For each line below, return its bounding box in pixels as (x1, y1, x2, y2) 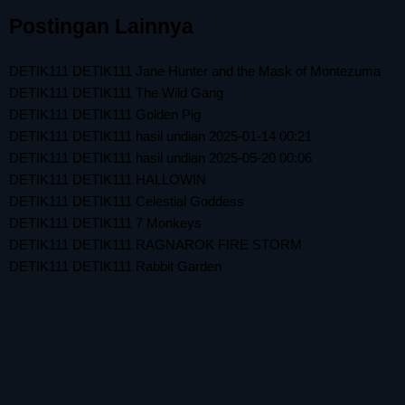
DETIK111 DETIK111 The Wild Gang (9, 84, 223, 100)
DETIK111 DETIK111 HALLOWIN (9, 171, 206, 187)
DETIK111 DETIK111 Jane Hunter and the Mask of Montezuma (9, 62, 381, 79)
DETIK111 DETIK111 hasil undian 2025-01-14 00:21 (9, 127, 312, 144)
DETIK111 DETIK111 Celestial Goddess (9, 193, 244, 209)
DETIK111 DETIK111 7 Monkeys (9, 214, 202, 231)
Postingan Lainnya (9, 14, 193, 38)
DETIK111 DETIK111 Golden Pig (9, 106, 201, 122)
